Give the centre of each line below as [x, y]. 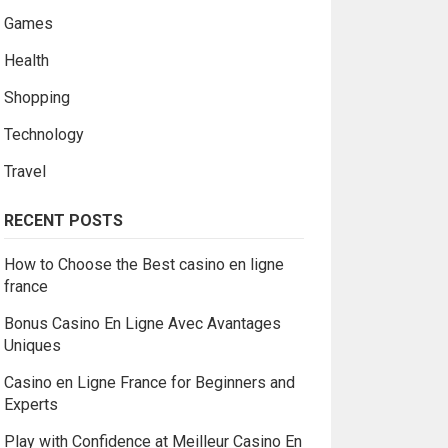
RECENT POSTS [63, 220]
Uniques [32, 345]
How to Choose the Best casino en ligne [143, 264]
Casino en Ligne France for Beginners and [149, 382]
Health [26, 60]
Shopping [36, 97]
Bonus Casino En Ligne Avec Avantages [142, 323]
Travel [24, 171]
